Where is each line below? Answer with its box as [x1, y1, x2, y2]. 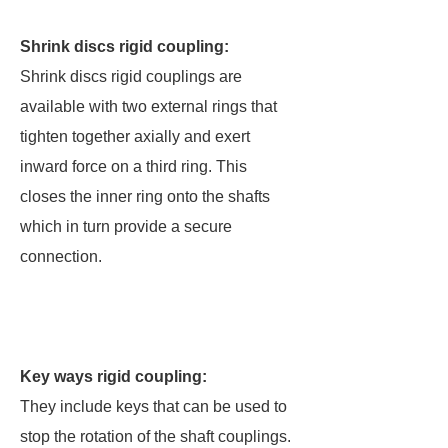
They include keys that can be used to [20, 398, 287, 415]
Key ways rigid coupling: [20, 368, 207, 385]
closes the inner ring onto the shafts [20, 188, 270, 205]
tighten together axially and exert [20, 128, 250, 145]
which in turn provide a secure [20, 218, 232, 235]
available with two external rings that [20, 98, 277, 115]
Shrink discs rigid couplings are [20, 68, 242, 85]
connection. [20, 248, 102, 265]
